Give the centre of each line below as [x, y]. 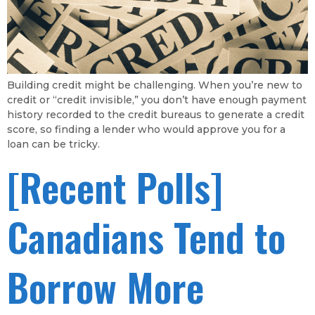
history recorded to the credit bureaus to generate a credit [156, 114]
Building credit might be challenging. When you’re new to [155, 85]
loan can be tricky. [53, 144]
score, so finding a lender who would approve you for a [146, 129]
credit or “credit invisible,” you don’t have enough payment [157, 99]
